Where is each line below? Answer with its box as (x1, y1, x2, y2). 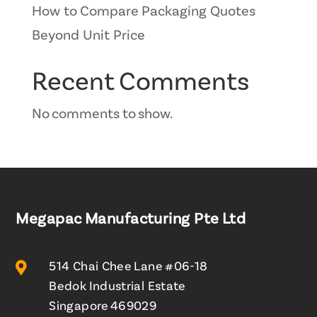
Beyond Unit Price (31, 29, 145, 44)
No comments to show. (31, 108, 173, 122)
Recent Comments (31, 69, 249, 96)
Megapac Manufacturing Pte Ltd (16, 212, 246, 228)
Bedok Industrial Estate (49, 280, 186, 294)
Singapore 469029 (49, 300, 157, 313)
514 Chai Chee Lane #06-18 (49, 260, 208, 274)
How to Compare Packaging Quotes (31, 5, 255, 20)
